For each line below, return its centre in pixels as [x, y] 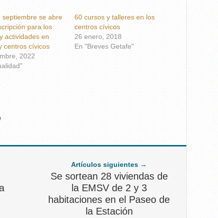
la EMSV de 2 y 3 [109, 188]
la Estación [109, 211]
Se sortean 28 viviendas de [109, 176]
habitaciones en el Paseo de [109, 200]
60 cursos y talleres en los [115, 17]
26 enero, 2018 [98, 36]
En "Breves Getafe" [104, 46]
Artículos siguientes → [109, 164]
